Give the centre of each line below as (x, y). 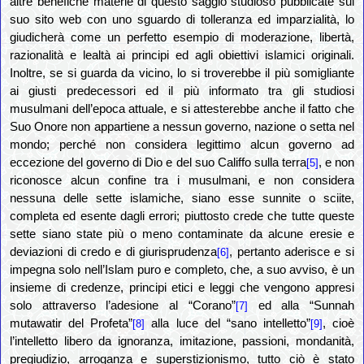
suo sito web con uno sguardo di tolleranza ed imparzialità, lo (182, 20)
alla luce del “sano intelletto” (227, 324)
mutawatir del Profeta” (71, 324)
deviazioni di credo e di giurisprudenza (114, 252)
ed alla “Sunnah (301, 306)
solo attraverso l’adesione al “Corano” (123, 306)
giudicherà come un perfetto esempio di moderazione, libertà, (182, 38)
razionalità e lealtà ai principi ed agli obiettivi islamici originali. (182, 56)
